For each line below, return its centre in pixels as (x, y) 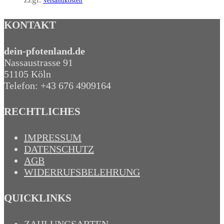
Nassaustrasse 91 (38, 62)
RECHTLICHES (42, 111)
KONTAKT (30, 25)
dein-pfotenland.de (44, 51)
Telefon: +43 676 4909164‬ (57, 85)
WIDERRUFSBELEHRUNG (82, 172)
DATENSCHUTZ (59, 149)
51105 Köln (27, 74)
